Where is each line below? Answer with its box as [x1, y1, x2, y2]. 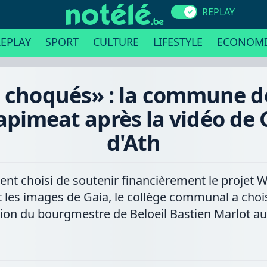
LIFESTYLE [153, 35, 203, 49]
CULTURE [92, 35, 139, 49]
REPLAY [201, 5, 235, 18]
